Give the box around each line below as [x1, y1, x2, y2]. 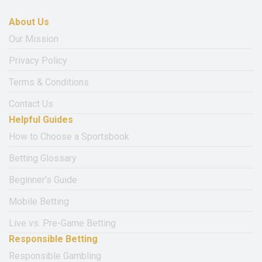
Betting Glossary [9, 152, 77, 164]
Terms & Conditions [9, 76, 89, 88]
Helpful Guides [9, 113, 73, 125]
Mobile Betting [9, 195, 69, 207]
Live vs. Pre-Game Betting [9, 217, 116, 229]
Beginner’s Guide [9, 174, 77, 185]
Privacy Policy [9, 54, 67, 66]
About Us [9, 16, 49, 27]
